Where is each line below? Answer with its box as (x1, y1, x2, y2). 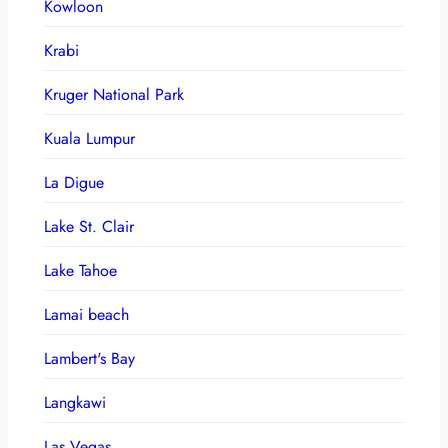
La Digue (44, 170, 104, 194)
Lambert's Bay (44, 346, 135, 370)
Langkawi (44, 390, 106, 414)
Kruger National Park (44, 82, 184, 106)
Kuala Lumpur (44, 126, 135, 150)
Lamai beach (44, 302, 129, 326)
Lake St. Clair (44, 214, 134, 238)
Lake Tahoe (44, 258, 117, 282)
